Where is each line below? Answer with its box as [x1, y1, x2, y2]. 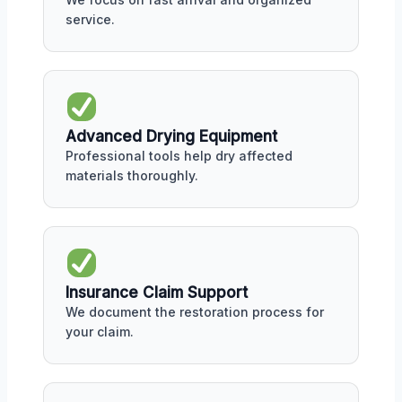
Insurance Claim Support [66, 283, 248, 301]
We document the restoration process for [66, 303, 324, 319]
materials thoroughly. [66, 168, 198, 183]
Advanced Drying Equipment [66, 127, 277, 145]
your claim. [66, 323, 134, 339]
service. [66, 12, 115, 28]
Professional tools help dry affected [66, 148, 293, 163]
